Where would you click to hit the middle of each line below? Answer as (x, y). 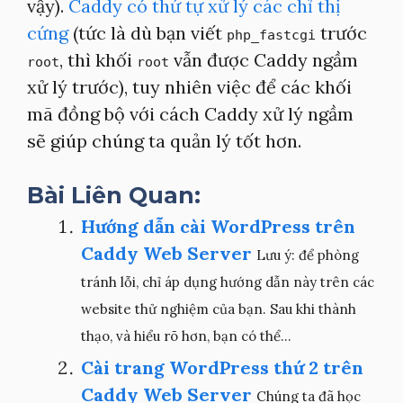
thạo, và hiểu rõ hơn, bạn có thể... (186, 336)
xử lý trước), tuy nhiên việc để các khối (189, 87)
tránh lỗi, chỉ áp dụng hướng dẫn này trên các (228, 282)
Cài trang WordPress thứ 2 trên (222, 367)
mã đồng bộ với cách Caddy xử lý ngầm (190, 114)
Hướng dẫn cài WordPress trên (218, 226)
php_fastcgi (271, 35)
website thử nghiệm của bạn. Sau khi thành (219, 309)
